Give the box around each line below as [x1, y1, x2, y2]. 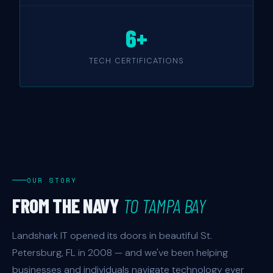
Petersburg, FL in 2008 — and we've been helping [12, 246, 228, 259]
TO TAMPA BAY [122, 193, 206, 217]
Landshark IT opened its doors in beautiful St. [12, 229, 212, 242]
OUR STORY [27, 175, 77, 185]
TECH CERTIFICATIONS [88, 55, 185, 66]
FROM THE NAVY [12, 193, 123, 217]
